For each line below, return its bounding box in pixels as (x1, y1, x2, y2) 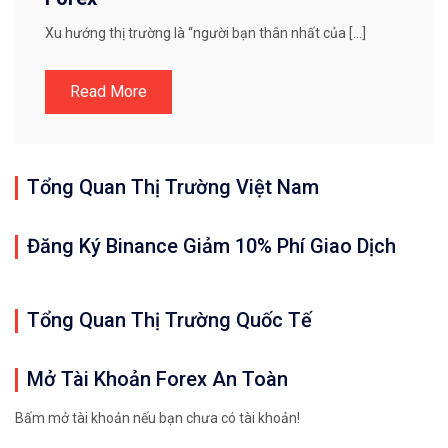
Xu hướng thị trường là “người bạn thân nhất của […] (45, 25, 366, 42)
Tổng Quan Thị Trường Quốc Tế (27, 308, 312, 333)
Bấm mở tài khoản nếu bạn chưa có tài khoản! (15, 410, 300, 427)
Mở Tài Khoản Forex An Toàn (27, 367, 288, 392)
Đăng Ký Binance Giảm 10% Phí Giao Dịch (27, 234, 396, 259)
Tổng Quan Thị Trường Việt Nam (27, 175, 319, 200)
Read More (70, 82, 147, 102)
